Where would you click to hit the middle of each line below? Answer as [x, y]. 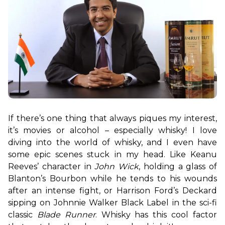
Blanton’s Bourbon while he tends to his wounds [113, 179]
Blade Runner [66, 215]
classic [23, 215]
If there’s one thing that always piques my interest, [113, 119]
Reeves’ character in [51, 167]
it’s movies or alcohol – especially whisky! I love [113, 131]
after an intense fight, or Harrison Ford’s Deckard [113, 191]
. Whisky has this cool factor [156, 215]
